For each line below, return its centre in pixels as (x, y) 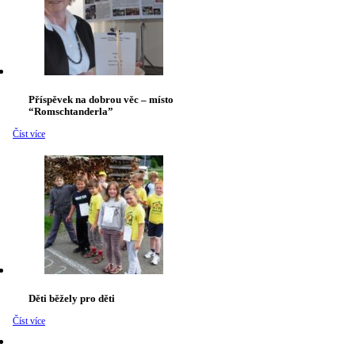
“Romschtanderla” (71, 112)
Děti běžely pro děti (72, 299)
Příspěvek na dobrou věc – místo (101, 100)
